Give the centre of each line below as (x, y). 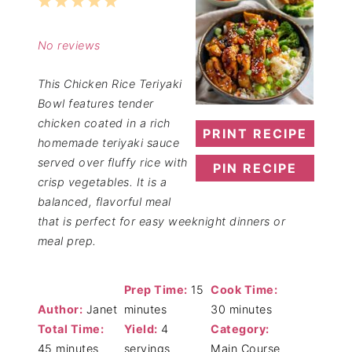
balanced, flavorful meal (104, 201)
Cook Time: (244, 289)
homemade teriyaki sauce (108, 142)
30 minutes (242, 309)
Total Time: (71, 328)
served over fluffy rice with (112, 162)
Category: (240, 328)
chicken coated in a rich (104, 123)
